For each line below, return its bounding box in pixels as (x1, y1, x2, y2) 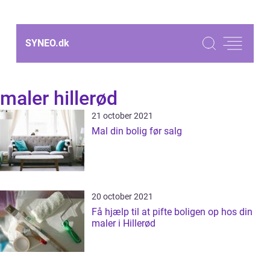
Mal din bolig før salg (92, 125, 182, 137)
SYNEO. (25, 37, 58, 49)
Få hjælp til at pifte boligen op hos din (92, 206, 253, 218)
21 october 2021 (92, 111, 153, 121)
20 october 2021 (92, 192, 153, 201)
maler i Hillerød (92, 218, 155, 229)
